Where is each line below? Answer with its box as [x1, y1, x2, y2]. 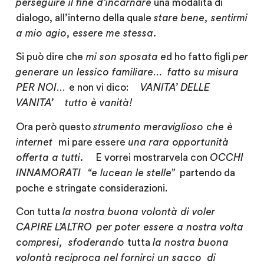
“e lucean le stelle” [87, 167, 175, 178]
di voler [180, 207, 215, 217]
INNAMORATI [15, 167, 81, 178]
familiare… [111, 67, 163, 78]
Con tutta [15, 207, 60, 217]
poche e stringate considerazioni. [15, 183, 167, 193]
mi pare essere [58, 137, 128, 147]
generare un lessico [15, 67, 112, 78]
